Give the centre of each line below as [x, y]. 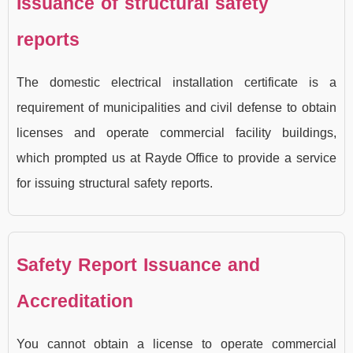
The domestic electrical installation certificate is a [176, 82]
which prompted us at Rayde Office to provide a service [176, 158]
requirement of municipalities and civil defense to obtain [176, 107]
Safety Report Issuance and [138, 265]
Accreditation [75, 301]
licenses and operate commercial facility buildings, [176, 132]
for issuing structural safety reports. [115, 183]
